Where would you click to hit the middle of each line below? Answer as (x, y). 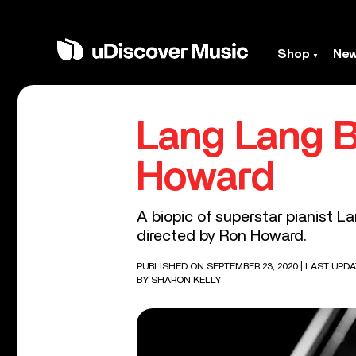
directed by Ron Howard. (222, 236)
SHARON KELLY (186, 280)
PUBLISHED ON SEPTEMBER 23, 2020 (219, 266)
